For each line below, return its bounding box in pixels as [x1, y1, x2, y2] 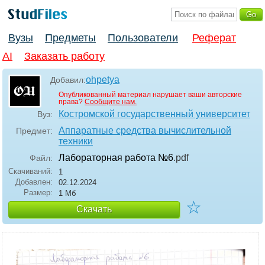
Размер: [24, 188, 53, 198]
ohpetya [86, 75, 119, 85]
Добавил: [50, 75, 86, 85]
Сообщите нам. [85, 98, 137, 106]
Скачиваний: [8, 167, 53, 176]
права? [59, 98, 85, 106]
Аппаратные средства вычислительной [59, 125, 231, 136]
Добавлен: [15, 177, 53, 187]
